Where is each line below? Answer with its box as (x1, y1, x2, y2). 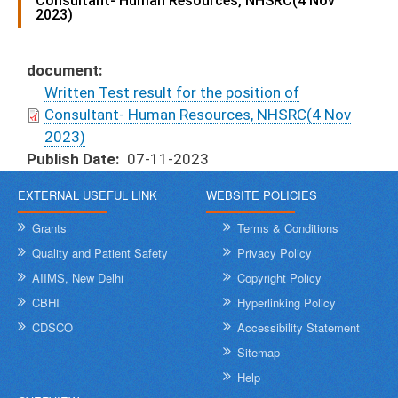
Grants (32, 219, 67, 237)
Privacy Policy (237, 244, 313, 262)
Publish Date (27, 150, 115, 169)
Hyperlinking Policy (237, 294, 337, 312)
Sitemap (237, 344, 281, 362)
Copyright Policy (237, 269, 322, 287)
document (27, 61, 99, 80)
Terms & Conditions (237, 219, 339, 237)
